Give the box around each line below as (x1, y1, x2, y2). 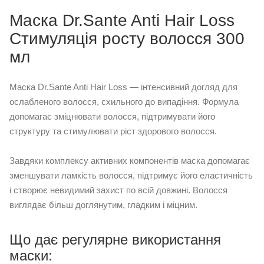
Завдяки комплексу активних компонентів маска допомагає (9, 155, 250, 166)
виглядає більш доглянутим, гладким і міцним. (9, 199, 197, 210)
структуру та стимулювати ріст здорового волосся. (9, 126, 217, 136)
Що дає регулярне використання (9, 231, 221, 247)
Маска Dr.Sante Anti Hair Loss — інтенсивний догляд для (9, 81, 237, 92)
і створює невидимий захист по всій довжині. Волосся (9, 184, 227, 195)
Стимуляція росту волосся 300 (9, 29, 245, 48)
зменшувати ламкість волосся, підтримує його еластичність (9, 170, 253, 180)
